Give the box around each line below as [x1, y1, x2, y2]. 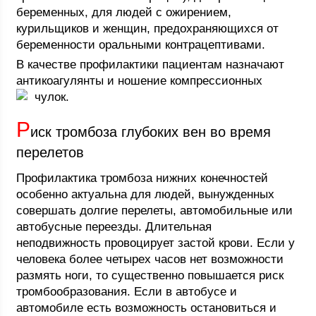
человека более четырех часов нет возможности [16, 253, 284, 266]
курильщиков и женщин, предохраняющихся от [16, 22, 279, 35]
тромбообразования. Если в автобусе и [16, 285, 238, 298]
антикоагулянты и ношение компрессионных [16, 74, 263, 87]
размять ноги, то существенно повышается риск [16, 269, 284, 282]
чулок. [35, 90, 70, 104]
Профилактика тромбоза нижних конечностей [16, 171, 269, 185]
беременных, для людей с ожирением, [16, 6, 232, 19]
